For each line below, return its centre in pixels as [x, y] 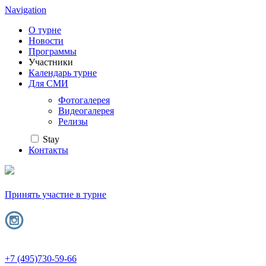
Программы [53, 51]
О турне [45, 30]
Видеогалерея [86, 111]
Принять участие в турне [56, 195]
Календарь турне [63, 73]
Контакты [48, 150]
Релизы [73, 121]
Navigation [26, 10]
